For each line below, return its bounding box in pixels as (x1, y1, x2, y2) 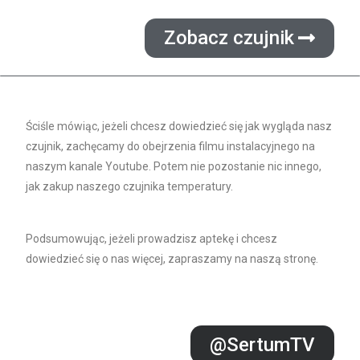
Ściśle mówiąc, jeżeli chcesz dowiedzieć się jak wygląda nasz (26, 120, 333, 133)
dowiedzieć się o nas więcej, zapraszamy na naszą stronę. (26, 252, 319, 265)
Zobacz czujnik (163, 27, 294, 49)
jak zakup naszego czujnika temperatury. (26, 180, 234, 193)
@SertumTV (209, 333, 315, 356)
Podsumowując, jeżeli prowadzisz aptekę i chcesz (26, 232, 278, 245)
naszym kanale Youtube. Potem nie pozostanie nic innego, (26, 160, 322, 173)
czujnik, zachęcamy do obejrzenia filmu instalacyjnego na (26, 140, 316, 153)
